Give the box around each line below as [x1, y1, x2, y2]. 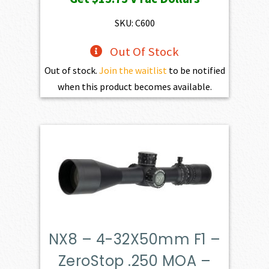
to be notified [166, 64, 225, 76]
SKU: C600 [114, 16, 155, 29]
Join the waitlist [98, 64, 167, 76]
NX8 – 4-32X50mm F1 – [48, 229, 221, 249]
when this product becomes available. [57, 80, 212, 92]
